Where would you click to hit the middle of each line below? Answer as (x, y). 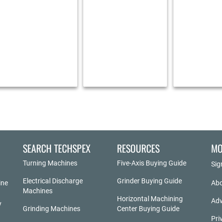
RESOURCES (138, 148)
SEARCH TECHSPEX (56, 148)
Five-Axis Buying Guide (151, 163)
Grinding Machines (51, 208)
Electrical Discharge (53, 181)
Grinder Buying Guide (149, 181)
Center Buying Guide (148, 208)
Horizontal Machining (150, 198)
